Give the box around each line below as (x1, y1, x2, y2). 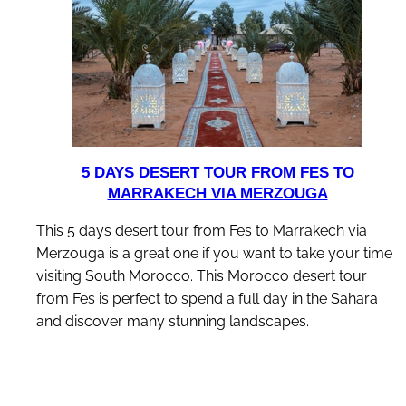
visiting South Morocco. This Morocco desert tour (36, 266, 367, 285)
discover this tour (149, 362, 266, 380)
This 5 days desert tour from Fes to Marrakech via (36, 221, 367, 239)
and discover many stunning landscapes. (36, 312, 309, 330)
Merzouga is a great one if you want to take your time (36, 244, 392, 262)
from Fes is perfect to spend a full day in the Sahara (36, 289, 378, 307)
